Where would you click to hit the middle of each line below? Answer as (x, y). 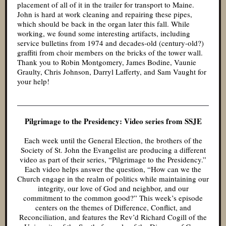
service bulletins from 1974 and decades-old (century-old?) (110, 43)
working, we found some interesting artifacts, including (104, 33)
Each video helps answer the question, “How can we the (113, 169)
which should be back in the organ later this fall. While (103, 24)
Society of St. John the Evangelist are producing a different (113, 150)
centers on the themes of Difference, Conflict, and (113, 207)
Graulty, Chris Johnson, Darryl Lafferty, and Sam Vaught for (112, 72)
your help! (33, 81)
